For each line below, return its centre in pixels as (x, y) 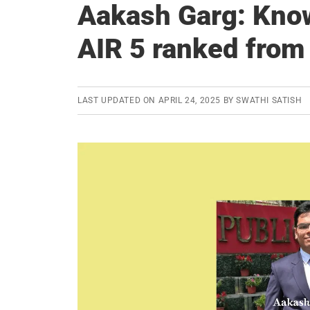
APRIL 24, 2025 (190, 100)
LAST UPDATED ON (118, 100)
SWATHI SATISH (269, 100)
